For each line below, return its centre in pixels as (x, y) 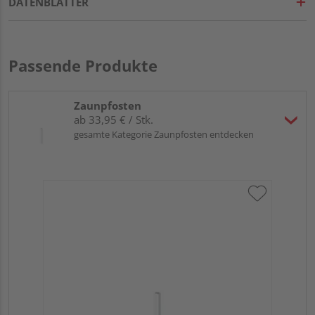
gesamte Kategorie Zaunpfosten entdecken (164, 135)
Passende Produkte (83, 66)
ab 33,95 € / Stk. (114, 120)
